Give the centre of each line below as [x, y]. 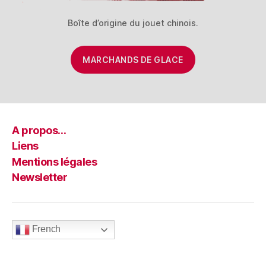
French [45, 229]
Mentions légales [55, 161]
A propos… [39, 130]
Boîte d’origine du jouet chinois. [133, 23]
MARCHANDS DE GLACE [133, 59]
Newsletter [40, 178]
